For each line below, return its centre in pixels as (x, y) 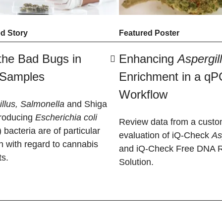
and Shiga (86, 104)
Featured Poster (149, 33)
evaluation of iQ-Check (165, 135)
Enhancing (148, 58)
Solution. (136, 162)
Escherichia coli (66, 117)
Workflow (143, 94)
